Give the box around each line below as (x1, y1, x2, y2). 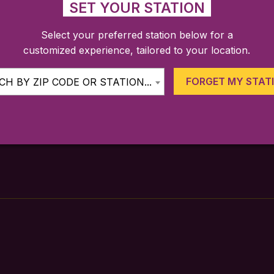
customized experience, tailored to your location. (23, 44, 251, 57)
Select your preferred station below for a (40, 29, 233, 42)
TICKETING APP (99, 46, 174, 59)
